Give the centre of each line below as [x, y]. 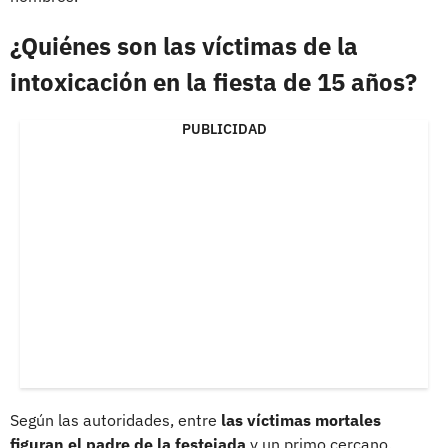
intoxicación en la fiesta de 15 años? [213, 81]
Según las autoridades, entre [115, 419]
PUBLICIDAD [224, 128]
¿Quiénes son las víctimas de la [184, 45]
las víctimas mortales [301, 419]
